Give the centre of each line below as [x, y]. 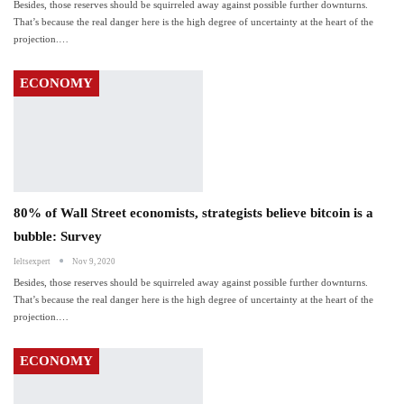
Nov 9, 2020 [94, 261]
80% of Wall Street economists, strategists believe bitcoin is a [193, 212]
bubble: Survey [58, 236]
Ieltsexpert [33, 261]
